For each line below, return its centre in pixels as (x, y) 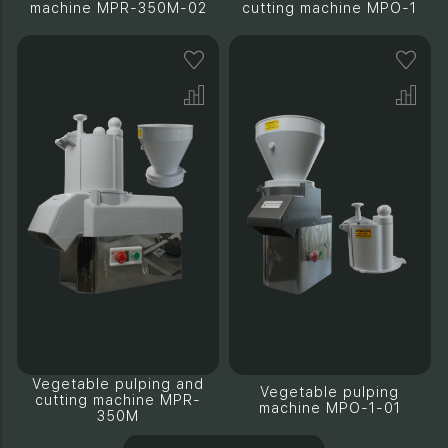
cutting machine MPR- (118, 400)
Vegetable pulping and (118, 384)
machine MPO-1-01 (329, 408)
